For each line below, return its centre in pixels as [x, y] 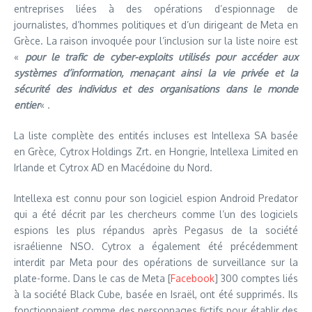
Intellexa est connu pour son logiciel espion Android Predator [156, 198]
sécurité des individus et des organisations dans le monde [156, 89]
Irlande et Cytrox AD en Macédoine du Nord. [113, 167]
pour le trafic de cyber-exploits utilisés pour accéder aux [162, 57]
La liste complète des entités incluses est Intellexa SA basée [156, 135]
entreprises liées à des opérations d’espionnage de [156, 9]
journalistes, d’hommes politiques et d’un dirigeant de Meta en [156, 25]
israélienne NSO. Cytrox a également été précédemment [156, 246]
